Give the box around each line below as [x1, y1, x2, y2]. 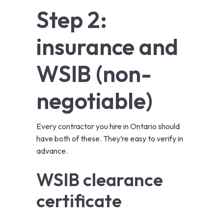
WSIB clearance [36, 168, 163, 191]
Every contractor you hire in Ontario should [36, 121, 180, 132]
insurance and [36, 32, 178, 61]
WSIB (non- [36, 59, 152, 88]
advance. [36, 146, 68, 156]
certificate [36, 190, 122, 212]
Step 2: [36, 5, 107, 34]
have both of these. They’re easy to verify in [36, 134, 183, 144]
